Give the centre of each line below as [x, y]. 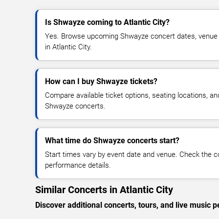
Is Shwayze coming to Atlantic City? [107, 22]
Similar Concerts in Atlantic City [104, 189]
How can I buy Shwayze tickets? [101, 81]
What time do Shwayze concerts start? [112, 140]
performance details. [78, 165]
